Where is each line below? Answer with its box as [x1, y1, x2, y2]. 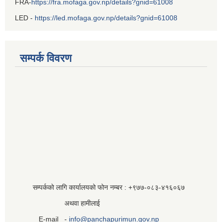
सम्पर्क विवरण [20, 52, 71, 64]
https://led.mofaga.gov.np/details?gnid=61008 [35, 13, 177, 22]
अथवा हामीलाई [15, 199, 100, 207]
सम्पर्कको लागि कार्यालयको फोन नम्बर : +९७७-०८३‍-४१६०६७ [15, 183, 185, 191]
